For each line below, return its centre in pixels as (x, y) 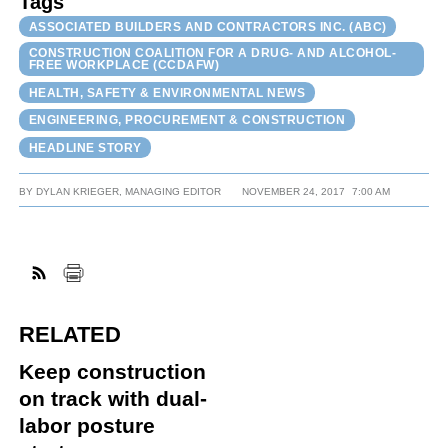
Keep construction (113, 372)
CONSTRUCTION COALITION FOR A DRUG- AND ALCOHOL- (212, 52)
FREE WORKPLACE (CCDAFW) (124, 64)
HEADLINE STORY (85, 147)
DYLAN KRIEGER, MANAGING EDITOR (129, 192)
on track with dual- (113, 399)
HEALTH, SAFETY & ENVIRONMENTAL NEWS (167, 92)
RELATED (70, 334)
